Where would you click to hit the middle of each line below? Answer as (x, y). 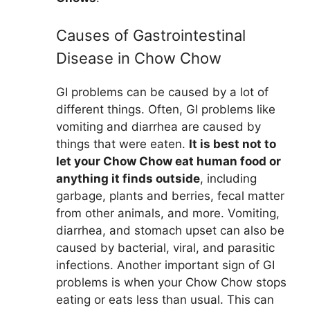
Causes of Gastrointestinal (151, 36)
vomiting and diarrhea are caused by (158, 127)
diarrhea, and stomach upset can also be (170, 231)
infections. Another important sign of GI (165, 265)
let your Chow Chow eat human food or (168, 162)
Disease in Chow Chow (139, 58)
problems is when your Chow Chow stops (171, 283)
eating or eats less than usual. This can (165, 300)
